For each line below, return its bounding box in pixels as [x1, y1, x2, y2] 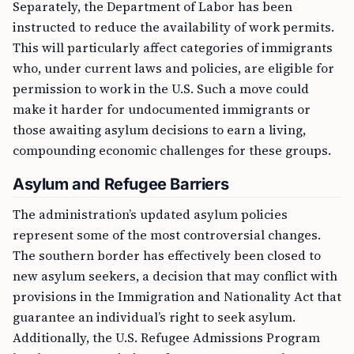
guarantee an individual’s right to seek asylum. [13, 308, 296, 326]
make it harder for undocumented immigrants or [13, 100, 311, 118]
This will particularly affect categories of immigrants [13, 39, 333, 56]
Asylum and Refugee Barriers [13, 175, 229, 194]
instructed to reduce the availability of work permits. [13, 18, 334, 36]
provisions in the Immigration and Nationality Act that [13, 288, 341, 305]
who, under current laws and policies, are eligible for [13, 59, 334, 77]
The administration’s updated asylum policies [13, 205, 288, 223]
